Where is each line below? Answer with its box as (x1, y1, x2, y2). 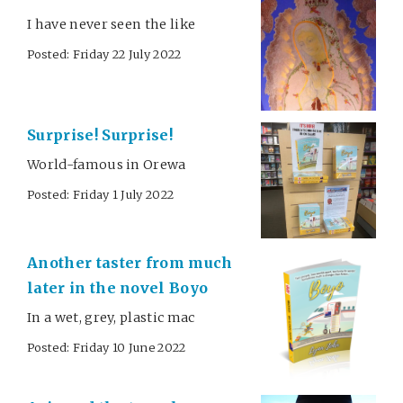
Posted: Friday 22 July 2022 (27, 47, 182, 62)
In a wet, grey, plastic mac (27, 309, 195, 326)
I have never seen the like (27, 16, 196, 33)
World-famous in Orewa (27, 156, 186, 173)
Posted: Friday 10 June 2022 (27, 339, 186, 354)
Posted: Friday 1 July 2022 (27, 186, 175, 201)
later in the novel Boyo (27, 278, 209, 297)
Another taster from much (27, 253, 233, 272)
